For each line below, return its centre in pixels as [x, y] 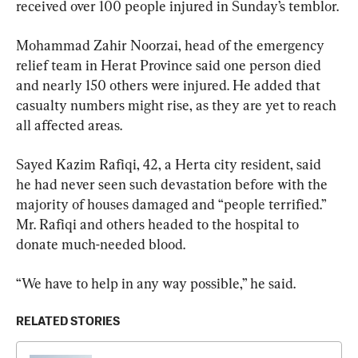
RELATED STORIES [68, 321]
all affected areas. [69, 125]
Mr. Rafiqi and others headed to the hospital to [159, 224]
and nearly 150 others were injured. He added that [170, 85]
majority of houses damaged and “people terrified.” [173, 204]
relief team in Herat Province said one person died [170, 65]
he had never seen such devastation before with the [173, 184]
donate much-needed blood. [101, 244]
